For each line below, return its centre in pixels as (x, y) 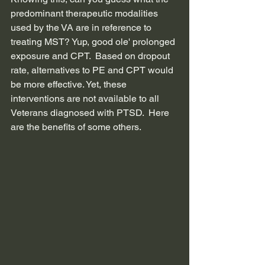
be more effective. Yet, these (70, 85)
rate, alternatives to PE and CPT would (93, 70)
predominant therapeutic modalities (85, 14)
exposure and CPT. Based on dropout (91, 56)
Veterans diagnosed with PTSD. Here (91, 113)
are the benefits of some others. (76, 127)
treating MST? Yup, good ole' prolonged (94, 42)
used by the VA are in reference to (82, 28)
